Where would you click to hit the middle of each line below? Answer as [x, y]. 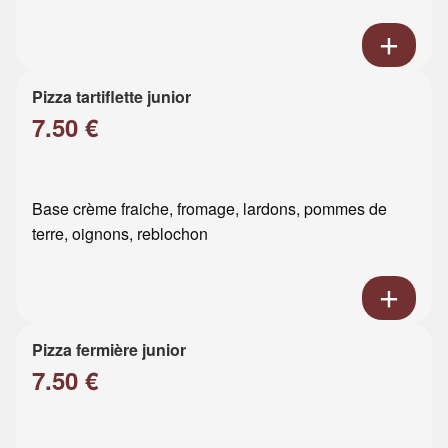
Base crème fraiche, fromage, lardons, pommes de [209, 208]
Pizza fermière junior [109, 349]
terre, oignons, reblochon [120, 233]
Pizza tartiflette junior [111, 96]
